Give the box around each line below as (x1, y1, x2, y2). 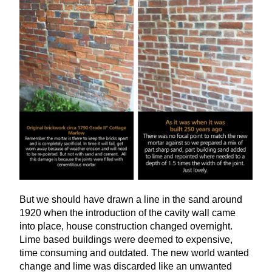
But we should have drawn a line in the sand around (19, 194, 242, 205)
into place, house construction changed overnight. (19, 221, 233, 232)
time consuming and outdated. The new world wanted (19, 248, 249, 259)
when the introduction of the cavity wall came (41, 208, 236, 219)
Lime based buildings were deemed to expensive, (19, 234, 233, 245)
